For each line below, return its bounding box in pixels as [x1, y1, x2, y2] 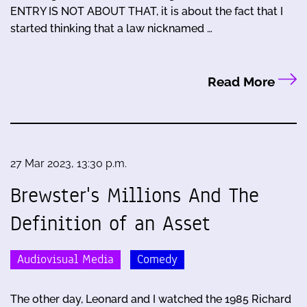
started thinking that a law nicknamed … [10, 22, 212, 36]
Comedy [137, 251, 177, 269]
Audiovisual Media [17, 251, 114, 269]
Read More [207, 74, 278, 90]
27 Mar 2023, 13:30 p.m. [10, 157, 127, 171]
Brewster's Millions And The [10, 181, 259, 210]
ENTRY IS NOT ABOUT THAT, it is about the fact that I [10, 5, 283, 19]
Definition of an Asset [10, 209, 210, 238]
